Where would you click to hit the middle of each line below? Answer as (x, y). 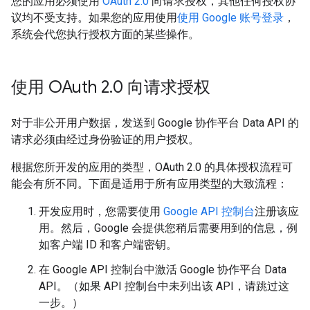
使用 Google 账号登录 (230, 18)
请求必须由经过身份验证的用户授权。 (105, 139)
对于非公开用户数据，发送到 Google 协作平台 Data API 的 (155, 123)
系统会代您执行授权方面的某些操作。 (105, 34)
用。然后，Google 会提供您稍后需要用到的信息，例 (168, 228)
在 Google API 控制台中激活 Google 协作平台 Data (163, 270)
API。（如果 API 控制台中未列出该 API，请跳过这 (164, 286)
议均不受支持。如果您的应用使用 (94, 18)
